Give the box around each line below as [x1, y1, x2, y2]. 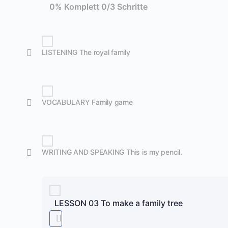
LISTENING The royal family [42, 48, 130, 56]
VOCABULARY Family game [42, 98, 133, 106]
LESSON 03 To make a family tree [54, 197, 183, 208]
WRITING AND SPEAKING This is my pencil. [42, 148, 182, 156]
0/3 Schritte [101, 2, 148, 12]
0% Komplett [49, 2, 101, 12]
